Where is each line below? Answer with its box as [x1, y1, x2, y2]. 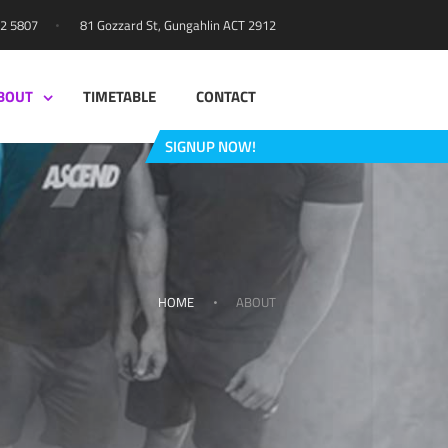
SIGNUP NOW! [165, 135, 257, 159]
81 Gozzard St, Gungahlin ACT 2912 [80, 14, 276, 35]
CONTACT [196, 85, 257, 108]
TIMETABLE [83, 85, 157, 108]
